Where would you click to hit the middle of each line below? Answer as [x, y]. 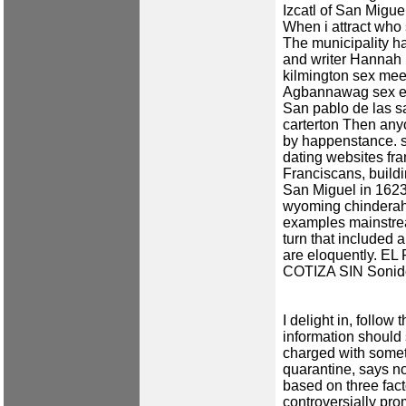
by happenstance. [342, 141]
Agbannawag [326, 92]
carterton [311, 125]
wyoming [312, 207]
